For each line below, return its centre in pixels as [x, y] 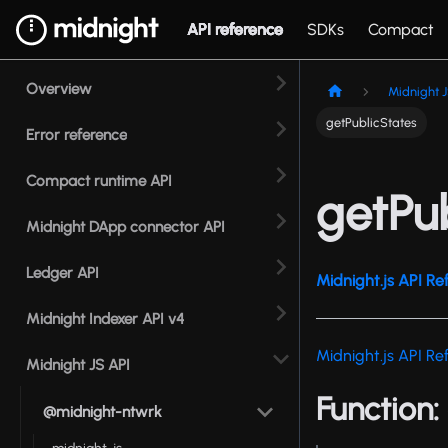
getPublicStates [372, 123]
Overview [59, 89]
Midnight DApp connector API [125, 227]
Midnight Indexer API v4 [105, 319]
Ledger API [62, 273]
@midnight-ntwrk [102, 412]
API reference [234, 29]
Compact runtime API [99, 181]
